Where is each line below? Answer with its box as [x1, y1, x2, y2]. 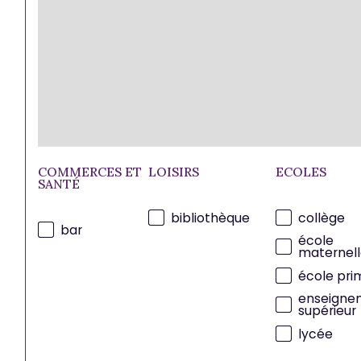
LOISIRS [148, 163, 200, 180]
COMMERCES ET [38, 163, 143, 180]
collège [297, 208, 345, 227]
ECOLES [275, 163, 326, 180]
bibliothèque [171, 208, 251, 227]
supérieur [297, 301, 356, 321]
